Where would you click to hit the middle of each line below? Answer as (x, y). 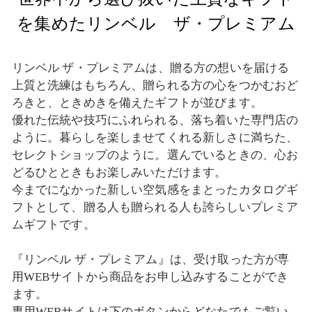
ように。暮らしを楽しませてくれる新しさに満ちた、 (155, 138)
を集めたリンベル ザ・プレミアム (156, 24)
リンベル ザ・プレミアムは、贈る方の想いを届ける (150, 68)
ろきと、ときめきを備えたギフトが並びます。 (137, 103)
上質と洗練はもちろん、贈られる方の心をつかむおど (155, 86)
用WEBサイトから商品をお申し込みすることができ (150, 277)
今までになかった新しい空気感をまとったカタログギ (155, 190)
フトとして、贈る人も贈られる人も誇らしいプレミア (155, 208)
